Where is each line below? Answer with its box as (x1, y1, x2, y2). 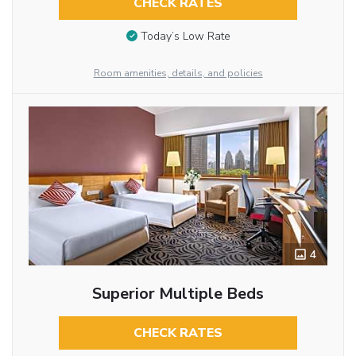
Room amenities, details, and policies (93, 67, 263, 80)
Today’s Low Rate (140, 29, 230, 44)
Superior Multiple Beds (91, 283, 264, 305)
